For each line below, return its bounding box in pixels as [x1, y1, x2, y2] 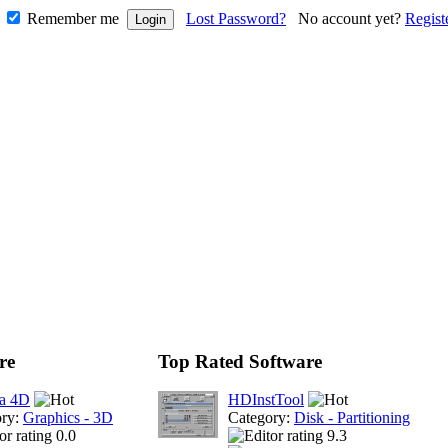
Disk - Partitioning [294, 409, 410, 427]
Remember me [27, 10, 119, 27]
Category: [228, 409, 294, 427]
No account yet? [298, 10, 405, 27]
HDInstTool [228, 391, 304, 409]
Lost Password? [186, 10, 286, 27]
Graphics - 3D [23, 409, 113, 427]
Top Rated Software [158, 350, 322, 372]
